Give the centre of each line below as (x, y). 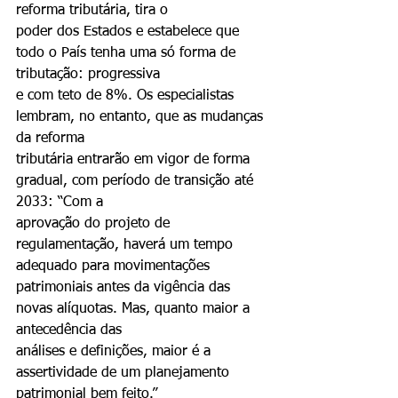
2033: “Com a (60, 203)
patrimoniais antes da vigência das (125, 288)
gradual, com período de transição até (137, 181)
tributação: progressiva (88, 75)
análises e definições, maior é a (115, 352)
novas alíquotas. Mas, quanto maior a (135, 309)
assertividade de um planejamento (125, 373)
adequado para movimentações (113, 267)
